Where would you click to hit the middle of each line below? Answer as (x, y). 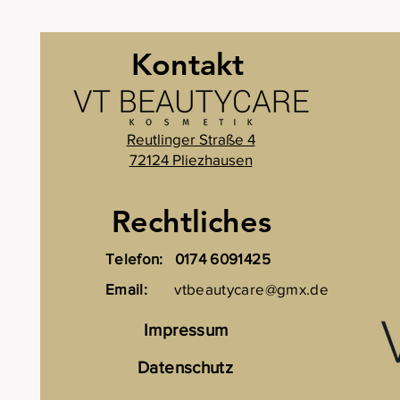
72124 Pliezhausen (191, 159)
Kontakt (187, 64)
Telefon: (134, 258)
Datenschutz (186, 367)
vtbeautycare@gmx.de (251, 288)
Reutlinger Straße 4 (191, 138)
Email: (127, 288)
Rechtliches (191, 221)
